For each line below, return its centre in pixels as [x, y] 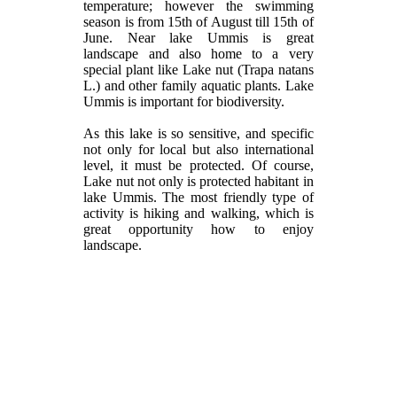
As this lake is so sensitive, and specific [198, 133]
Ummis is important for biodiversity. [184, 101]
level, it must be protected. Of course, [198, 165]
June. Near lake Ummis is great [198, 37]
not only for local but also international [198, 149]
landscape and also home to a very [198, 53]
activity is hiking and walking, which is [198, 213]
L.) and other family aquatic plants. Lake [198, 85]
